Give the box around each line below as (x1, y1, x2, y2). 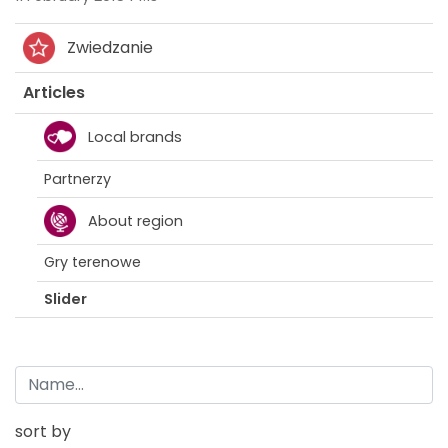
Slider (43, 288, 87, 309)
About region (87, 210, 183, 231)
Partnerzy (43, 168, 111, 189)
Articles (23, 80, 85, 104)
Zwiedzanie (67, 35, 153, 59)
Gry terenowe (43, 252, 141, 273)
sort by (15, 419, 71, 443)
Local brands (87, 126, 182, 147)
